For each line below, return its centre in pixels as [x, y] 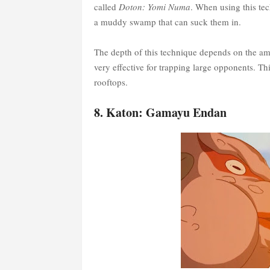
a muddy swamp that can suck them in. [167, 22]
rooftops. [111, 82]
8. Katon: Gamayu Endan [160, 113]
